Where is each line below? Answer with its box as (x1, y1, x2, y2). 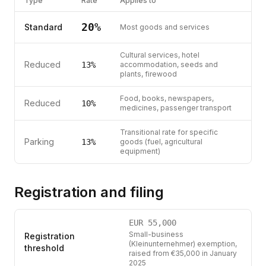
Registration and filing (14, 183, 164, 201)
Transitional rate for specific (120, 128, 218, 137)
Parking (24, 137, 54, 147)
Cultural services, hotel (120, 50, 199, 59)
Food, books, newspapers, (120, 94, 214, 103)
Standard (24, 22, 62, 32)
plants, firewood (120, 69, 177, 78)
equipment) (120, 147, 160, 156)
